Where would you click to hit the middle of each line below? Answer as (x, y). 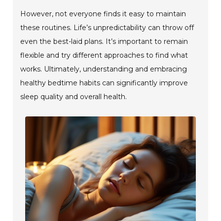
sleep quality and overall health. (74, 96)
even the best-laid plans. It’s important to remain (104, 41)
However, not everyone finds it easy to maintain (103, 14)
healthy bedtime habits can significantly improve (104, 83)
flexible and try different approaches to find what (104, 55)
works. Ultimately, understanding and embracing (104, 69)
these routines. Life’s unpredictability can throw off (107, 27)
